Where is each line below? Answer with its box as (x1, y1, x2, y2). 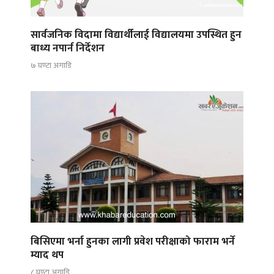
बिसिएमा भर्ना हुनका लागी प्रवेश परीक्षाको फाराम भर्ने (31, 232, 235, 250)
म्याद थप (31, 246, 64, 264)
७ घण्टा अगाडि (31, 59, 71, 73)
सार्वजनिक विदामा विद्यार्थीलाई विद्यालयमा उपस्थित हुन (31, 26, 242, 43)
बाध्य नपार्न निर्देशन (31, 39, 105, 57)
